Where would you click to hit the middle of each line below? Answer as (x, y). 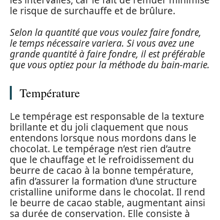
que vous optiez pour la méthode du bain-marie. (110, 65)
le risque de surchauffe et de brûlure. (93, 11)
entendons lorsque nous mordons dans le (103, 138)
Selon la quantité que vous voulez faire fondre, (106, 33)
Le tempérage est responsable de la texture (107, 116)
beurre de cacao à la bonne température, (102, 170)
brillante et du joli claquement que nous (99, 127)
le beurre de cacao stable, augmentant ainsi (108, 203)
